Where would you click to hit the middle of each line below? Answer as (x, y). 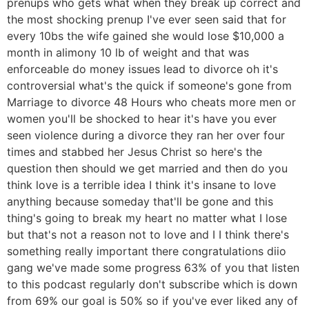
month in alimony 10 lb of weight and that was (128, 53)
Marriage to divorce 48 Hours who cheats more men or (151, 102)
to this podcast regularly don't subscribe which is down (152, 285)
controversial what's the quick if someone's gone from (149, 86)
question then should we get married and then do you (147, 169)
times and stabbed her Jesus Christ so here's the (134, 152)
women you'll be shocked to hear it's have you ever (142, 119)
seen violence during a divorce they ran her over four (146, 136)
